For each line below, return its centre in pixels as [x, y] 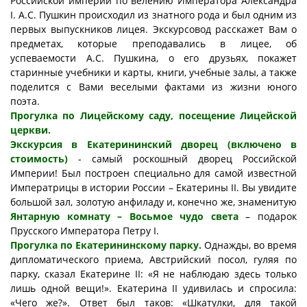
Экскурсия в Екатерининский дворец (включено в [153, 145]
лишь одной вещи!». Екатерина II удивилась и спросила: [153, 288]
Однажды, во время [250, 245]
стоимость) [39, 159]
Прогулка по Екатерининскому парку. [107, 245]
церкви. [30, 130]
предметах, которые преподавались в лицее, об [153, 44]
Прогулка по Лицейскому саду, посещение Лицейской [153, 116]
